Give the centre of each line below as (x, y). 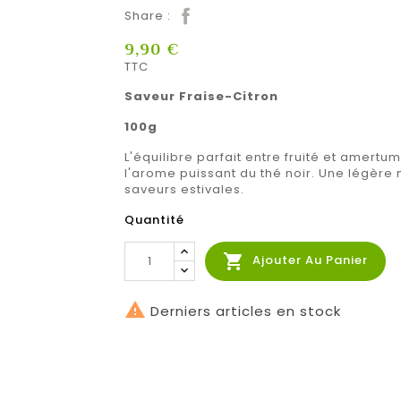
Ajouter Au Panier (310, 260)
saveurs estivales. (186, 189)
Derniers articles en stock (243, 311)
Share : (148, 15)
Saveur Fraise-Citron (201, 96)
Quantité (154, 219)
